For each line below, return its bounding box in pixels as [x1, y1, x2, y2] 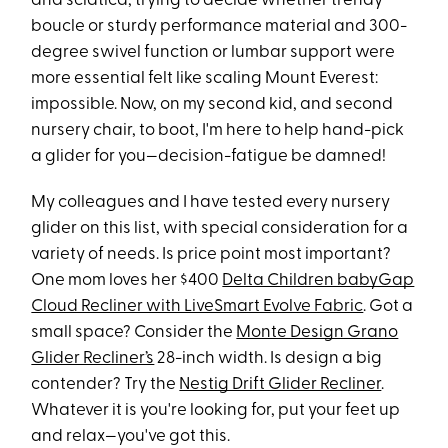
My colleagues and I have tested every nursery [31, 194, 391, 212]
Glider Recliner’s [31, 350, 155, 368]
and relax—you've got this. [31, 428, 231, 446]
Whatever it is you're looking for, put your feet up [31, 402, 401, 420]
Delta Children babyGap [222, 272, 415, 290]
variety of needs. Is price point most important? [31, 246, 392, 264]
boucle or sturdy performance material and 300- [31, 18, 408, 36]
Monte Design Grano [236, 324, 399, 342]
